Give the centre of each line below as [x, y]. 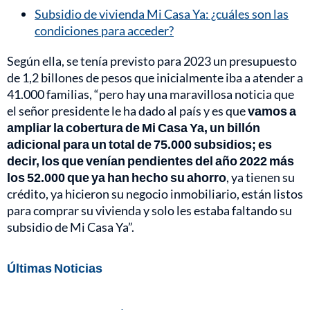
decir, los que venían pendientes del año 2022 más [151, 160]
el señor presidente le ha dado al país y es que [127, 110]
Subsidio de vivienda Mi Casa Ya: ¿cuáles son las [162, 13]
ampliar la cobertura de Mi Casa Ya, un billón [134, 127]
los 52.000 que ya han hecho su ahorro [117, 177]
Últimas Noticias [55, 267]
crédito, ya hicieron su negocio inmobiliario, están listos [155, 193]
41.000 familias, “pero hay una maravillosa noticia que [151, 94]
